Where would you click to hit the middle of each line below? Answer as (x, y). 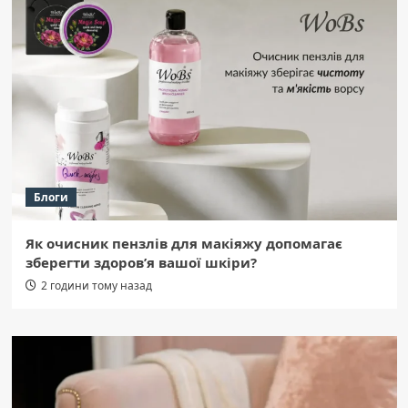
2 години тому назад (96, 286)
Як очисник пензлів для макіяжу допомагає (184, 244)
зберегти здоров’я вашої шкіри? (141, 263)
